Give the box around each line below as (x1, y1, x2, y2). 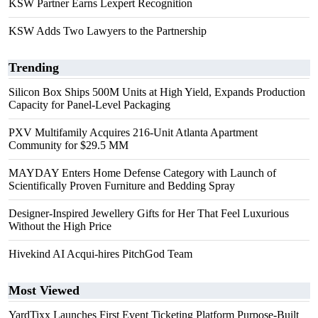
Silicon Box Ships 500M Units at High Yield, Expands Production (9, 86, 305, 98)
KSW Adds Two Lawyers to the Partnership (9, 25, 207, 37)
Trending (9, 60, 59, 75)
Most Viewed (9, 283, 79, 297)
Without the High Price (9, 220, 111, 232)
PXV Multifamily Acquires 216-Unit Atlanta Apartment (9, 126, 258, 138)
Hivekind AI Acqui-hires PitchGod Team (9, 248, 192, 260)
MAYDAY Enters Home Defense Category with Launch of (9, 167, 276, 179)
